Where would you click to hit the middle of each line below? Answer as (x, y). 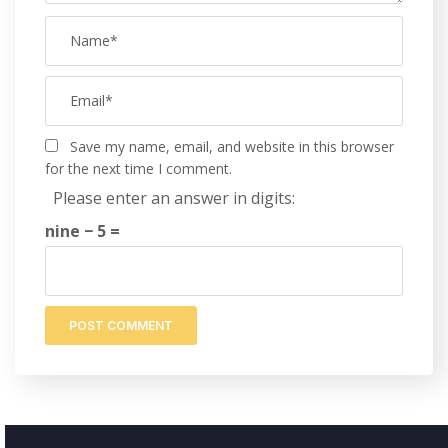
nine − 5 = (82, 230)
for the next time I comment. (138, 168)
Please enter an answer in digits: (174, 197)
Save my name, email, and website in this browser (232, 146)
